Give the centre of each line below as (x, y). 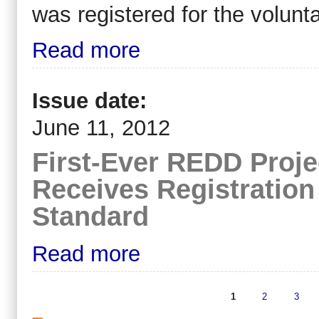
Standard (90, 216)
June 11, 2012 (101, 127)
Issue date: (93, 100)
